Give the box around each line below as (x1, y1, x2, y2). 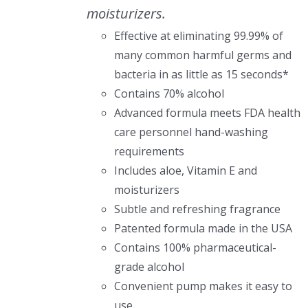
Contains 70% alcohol (113, 86, 224, 101)
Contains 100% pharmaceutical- (113, 240, 276, 255)
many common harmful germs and (113, 47, 291, 63)
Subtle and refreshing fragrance (113, 201, 280, 217)
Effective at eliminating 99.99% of (113, 28, 283, 43)
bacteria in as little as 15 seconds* (113, 67, 289, 82)
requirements (113, 144, 184, 159)
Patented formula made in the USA (113, 221, 292, 236)
